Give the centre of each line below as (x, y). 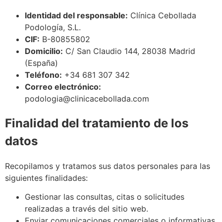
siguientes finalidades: (46, 178)
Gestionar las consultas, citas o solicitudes (105, 197)
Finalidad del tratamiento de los (97, 123)
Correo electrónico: (63, 87)
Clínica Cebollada (162, 16)
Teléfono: (43, 75)
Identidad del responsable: (76, 16)
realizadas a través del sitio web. (86, 209)
